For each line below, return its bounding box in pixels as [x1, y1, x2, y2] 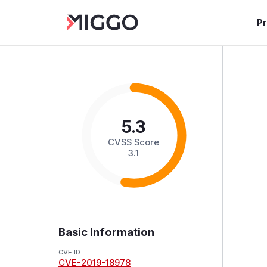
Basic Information [58, 225, 154, 239]
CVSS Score [108, 136, 160, 148]
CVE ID [58, 247, 80, 256]
